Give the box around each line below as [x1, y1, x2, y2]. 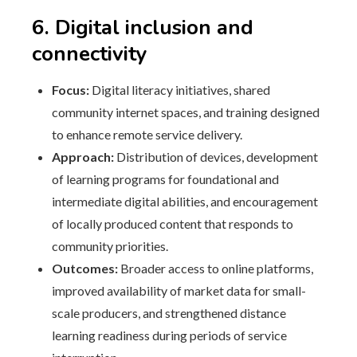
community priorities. [52, 238, 168, 253]
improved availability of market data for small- [52, 283, 306, 298]
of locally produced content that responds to [52, 216, 293, 231]
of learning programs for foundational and [52, 171, 279, 186]
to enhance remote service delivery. [52, 127, 242, 142]
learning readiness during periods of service [52, 328, 287, 343]
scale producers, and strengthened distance [52, 305, 286, 320]
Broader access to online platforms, [118, 261, 313, 276]
